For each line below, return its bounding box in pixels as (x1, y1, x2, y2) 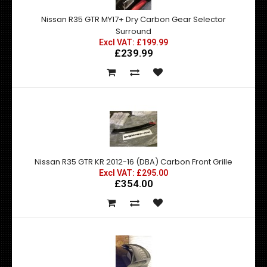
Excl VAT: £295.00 (99, 168, 168, 178)
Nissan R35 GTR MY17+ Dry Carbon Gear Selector (41, 14, 226, 25)
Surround (116, 26, 151, 37)
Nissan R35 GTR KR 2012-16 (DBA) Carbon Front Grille (35, 156, 232, 167)
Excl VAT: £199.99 (99, 38, 168, 47)
